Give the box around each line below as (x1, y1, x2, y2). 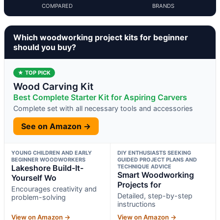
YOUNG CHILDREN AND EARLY (11, 149, 92, 156)
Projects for (117, 179, 161, 190)
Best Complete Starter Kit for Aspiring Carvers (13, 92, 187, 102)
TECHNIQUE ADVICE (117, 163, 171, 170)
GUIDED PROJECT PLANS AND (117, 156, 197, 163)
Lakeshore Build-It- (11, 163, 83, 173)
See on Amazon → (21, 121, 91, 131)
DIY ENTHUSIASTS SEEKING (117, 149, 191, 156)
